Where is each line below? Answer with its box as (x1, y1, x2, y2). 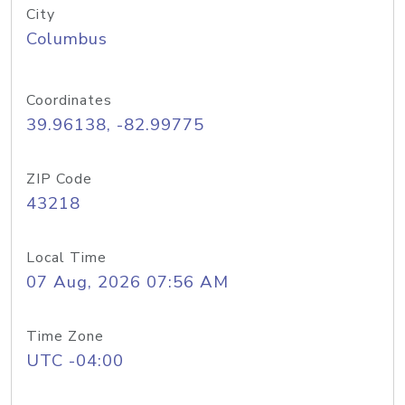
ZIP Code (26, 169, 92, 189)
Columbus (26, 27, 108, 51)
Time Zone (26, 326, 104, 346)
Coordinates (26, 90, 112, 110)
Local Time (26, 248, 107, 268)
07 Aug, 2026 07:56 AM (26, 270, 229, 294)
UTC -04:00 (26, 349, 124, 372)
